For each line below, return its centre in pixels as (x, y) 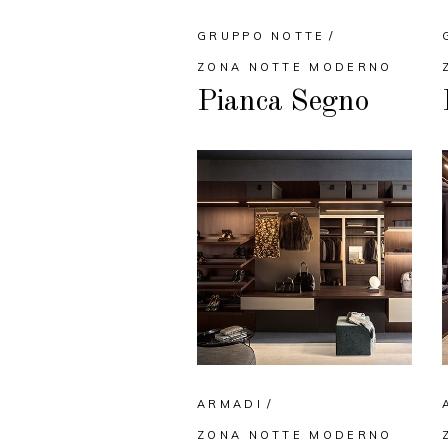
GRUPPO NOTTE (261, 36)
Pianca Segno (283, 102)
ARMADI (230, 404)
